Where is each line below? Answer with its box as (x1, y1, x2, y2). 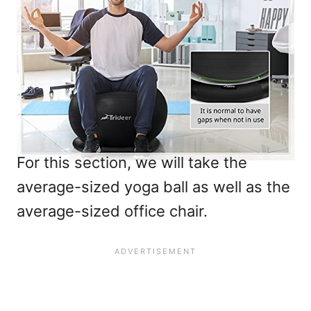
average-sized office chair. (17, 202, 208, 221)
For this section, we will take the (17, 153, 247, 172)
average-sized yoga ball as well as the (17, 178, 290, 196)
